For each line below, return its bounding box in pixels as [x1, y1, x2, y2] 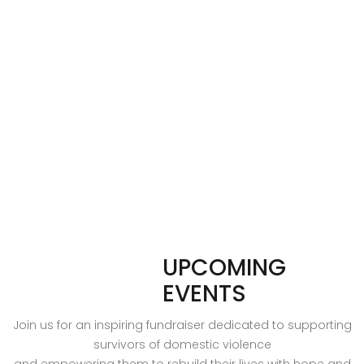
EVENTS [162, 278, 246, 310]
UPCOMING [162, 252, 286, 284]
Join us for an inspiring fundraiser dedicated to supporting [12, 317, 352, 333]
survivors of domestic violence [93, 336, 271, 353]
